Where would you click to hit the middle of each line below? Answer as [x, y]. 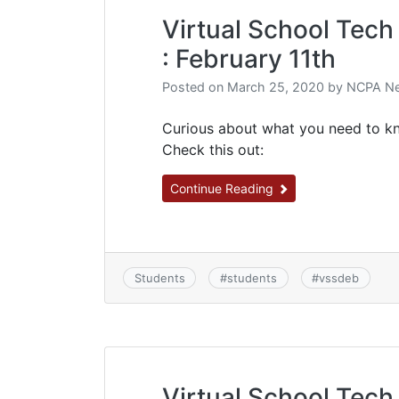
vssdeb [339, 277]
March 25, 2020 [276, 86]
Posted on [195, 86]
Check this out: [213, 149]
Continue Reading [224, 188]
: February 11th [249, 58]
